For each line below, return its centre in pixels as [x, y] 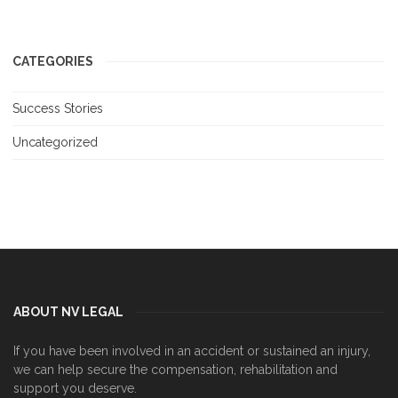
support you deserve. [75, 388]
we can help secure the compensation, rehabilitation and [175, 369]
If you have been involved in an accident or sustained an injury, [192, 350]
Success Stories [58, 108]
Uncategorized [55, 142]
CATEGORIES [53, 61]
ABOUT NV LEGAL [68, 311]
